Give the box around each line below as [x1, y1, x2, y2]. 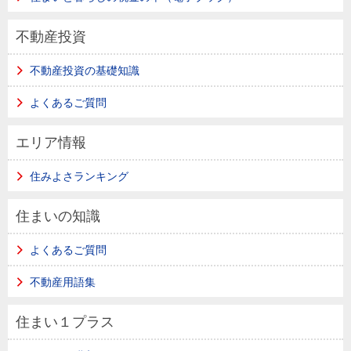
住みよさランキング [29, 170, 128, 183]
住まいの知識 [16, 208, 100, 225]
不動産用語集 [29, 276, 96, 289]
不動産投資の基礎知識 [29, 64, 139, 78]
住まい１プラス [16, 313, 114, 331]
